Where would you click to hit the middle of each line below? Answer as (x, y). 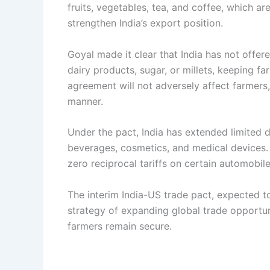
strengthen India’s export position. (145, 23)
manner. (85, 101)
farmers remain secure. (120, 226)
